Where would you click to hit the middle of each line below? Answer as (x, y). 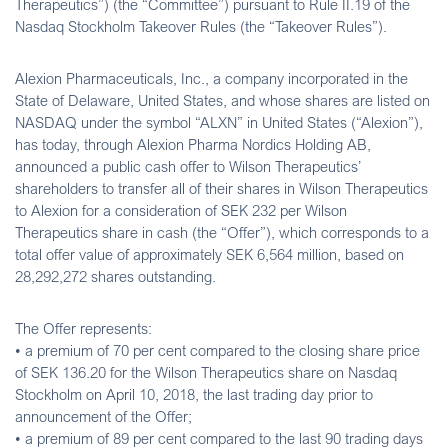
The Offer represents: (83, 327)
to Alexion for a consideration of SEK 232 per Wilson (181, 209)
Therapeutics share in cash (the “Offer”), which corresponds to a (222, 231)
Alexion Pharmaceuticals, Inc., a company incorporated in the (211, 77)
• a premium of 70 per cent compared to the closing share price (217, 349)
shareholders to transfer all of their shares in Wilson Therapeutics (221, 187)
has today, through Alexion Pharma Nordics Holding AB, (193, 143)
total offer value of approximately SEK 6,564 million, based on (209, 253)
